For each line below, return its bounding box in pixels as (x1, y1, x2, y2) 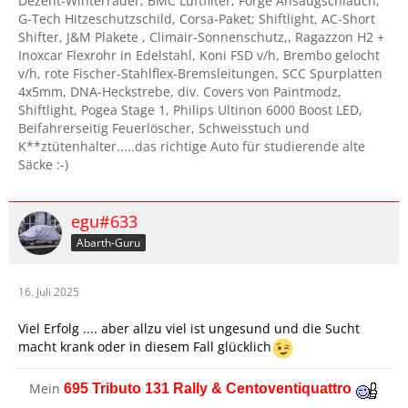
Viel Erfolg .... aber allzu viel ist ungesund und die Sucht (18, 320, 360, 338)
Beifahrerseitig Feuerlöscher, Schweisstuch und (18, 119, 310, 138)
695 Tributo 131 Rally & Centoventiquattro (63, 381, 352, 397)
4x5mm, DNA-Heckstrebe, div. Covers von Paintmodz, (18, 83, 342, 101)
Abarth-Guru (76, 235, 140, 250)
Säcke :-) (18, 156, 68, 174)
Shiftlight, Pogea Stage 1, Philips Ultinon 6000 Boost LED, (18, 101, 362, 119)
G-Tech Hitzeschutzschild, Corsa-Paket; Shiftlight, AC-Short (18, 10, 375, 28)
